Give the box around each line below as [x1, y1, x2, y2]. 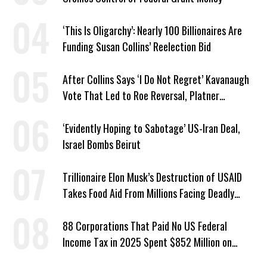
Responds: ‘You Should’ [63, 104, 152, 120]
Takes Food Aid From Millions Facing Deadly [63, 185, 234, 201]
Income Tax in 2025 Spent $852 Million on [63, 234, 232, 250]
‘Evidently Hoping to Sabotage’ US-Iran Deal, [63, 120, 240, 136]
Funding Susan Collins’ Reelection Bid [63, 39, 211, 55]
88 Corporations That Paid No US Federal [63, 218, 227, 234]
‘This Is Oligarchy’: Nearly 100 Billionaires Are [63, 23, 242, 39]
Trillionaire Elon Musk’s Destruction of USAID [63, 169, 242, 185]
